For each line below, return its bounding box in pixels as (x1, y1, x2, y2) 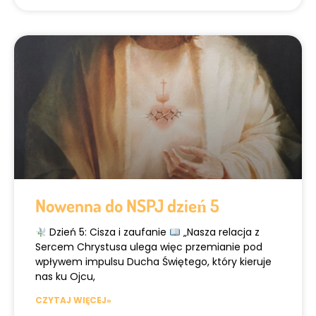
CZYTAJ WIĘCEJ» (35, 294, 111, 307)
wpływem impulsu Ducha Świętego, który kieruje (35, 255, 272, 269)
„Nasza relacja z (180, 225, 260, 240)
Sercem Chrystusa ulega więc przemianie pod (35, 240, 262, 255)
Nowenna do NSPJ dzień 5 (35, 194, 219, 217)
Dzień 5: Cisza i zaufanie (46, 225, 169, 240)
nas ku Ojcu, (35, 269, 95, 284)
